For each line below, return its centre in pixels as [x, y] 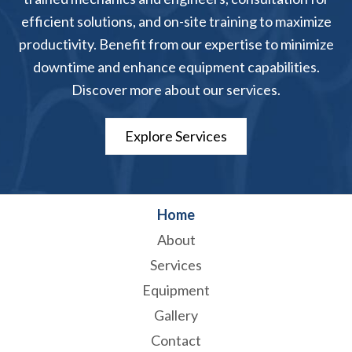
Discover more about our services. [176, 90]
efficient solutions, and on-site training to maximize [176, 22]
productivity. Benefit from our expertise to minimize [176, 44]
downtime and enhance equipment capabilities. [176, 67]
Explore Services [176, 136]
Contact [176, 341]
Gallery [176, 315]
